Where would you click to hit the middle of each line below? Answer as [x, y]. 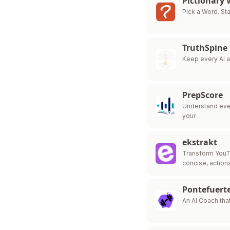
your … [193, 116]
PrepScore [203, 95]
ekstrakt [200, 142]
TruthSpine [205, 48]
